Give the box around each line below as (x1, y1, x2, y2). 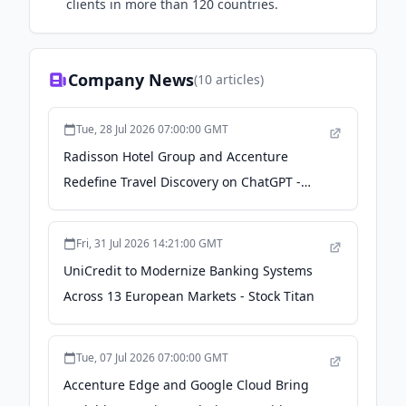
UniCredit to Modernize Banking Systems (63, 262, 313, 279)
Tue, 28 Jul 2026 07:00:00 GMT (76, 121, 228, 137)
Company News (68, 69, 194, 91)
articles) (212, 71, 264, 88)
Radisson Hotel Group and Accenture (63, 148, 288, 165)
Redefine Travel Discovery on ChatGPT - (63, 173, 301, 190)
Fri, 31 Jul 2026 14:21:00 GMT (76, 236, 223, 251)
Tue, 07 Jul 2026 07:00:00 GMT (76, 350, 228, 365)
